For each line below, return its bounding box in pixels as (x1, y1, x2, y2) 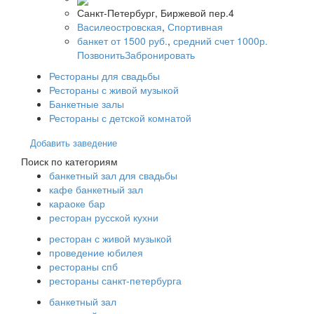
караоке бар (49, 196, 105, 210)
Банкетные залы (49, 96, 124, 111)
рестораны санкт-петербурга (49, 273, 182, 287)
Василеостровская (77, 19, 162, 34)
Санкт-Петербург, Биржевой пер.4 (77, 5, 234, 20)
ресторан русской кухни (49, 210, 158, 224)
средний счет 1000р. (173, 33, 268, 48)
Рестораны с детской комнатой (49, 110, 191, 125)
